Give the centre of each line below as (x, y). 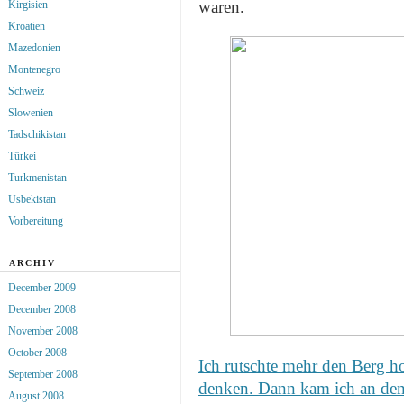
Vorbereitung (36, 220)
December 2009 (42, 287)
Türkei (22, 156)
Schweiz (26, 91)
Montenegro (34, 69)
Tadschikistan (37, 134)
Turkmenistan (37, 177)
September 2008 (43, 374)
